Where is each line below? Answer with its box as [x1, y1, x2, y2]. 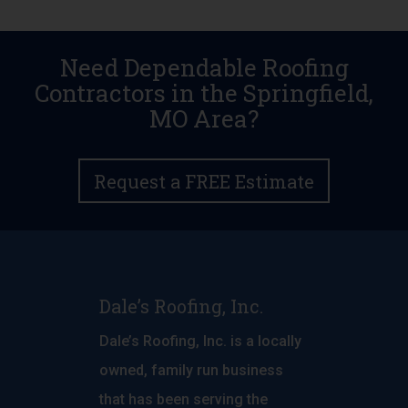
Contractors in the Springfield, [35, 77, 373, 109]
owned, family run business [99, 362, 283, 380]
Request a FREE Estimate [94, 168, 314, 193]
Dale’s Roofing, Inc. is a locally [99, 332, 301, 351]
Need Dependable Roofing [59, 52, 349, 84]
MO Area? [149, 103, 259, 135]
